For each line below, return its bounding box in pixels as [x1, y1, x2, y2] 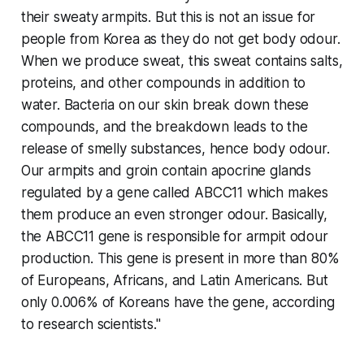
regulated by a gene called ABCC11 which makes [20, 184, 329, 201]
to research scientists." [20, 316, 161, 333]
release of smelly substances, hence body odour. [20, 141, 330, 158]
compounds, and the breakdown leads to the [20, 119, 308, 136]
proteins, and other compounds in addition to [20, 75, 306, 92]
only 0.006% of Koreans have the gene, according [20, 294, 335, 311]
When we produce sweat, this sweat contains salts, [20, 53, 343, 70]
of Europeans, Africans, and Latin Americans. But [20, 272, 328, 289]
